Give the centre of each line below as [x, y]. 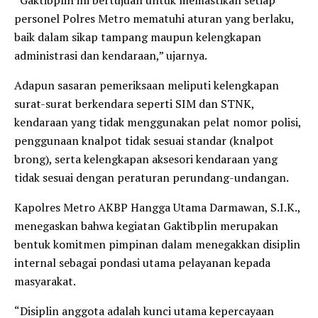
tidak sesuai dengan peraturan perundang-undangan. [152, 177]
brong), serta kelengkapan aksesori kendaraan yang [146, 159]
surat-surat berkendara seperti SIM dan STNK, [134, 103]
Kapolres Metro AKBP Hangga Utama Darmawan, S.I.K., [157, 207]
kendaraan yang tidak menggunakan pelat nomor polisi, [158, 122]
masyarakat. [45, 281]
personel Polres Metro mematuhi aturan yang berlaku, [154, 18]
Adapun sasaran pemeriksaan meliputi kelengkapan [147, 85]
